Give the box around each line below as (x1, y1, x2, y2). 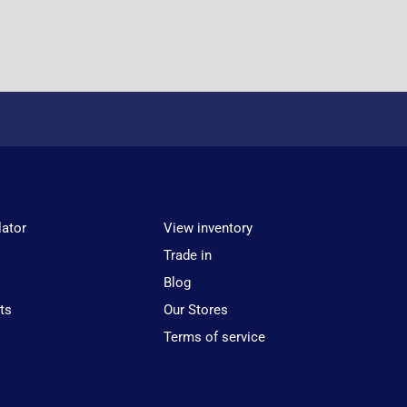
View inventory (164, 220, 253, 236)
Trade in (164, 247, 213, 263)
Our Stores (164, 302, 229, 318)
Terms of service (164, 329, 266, 345)
